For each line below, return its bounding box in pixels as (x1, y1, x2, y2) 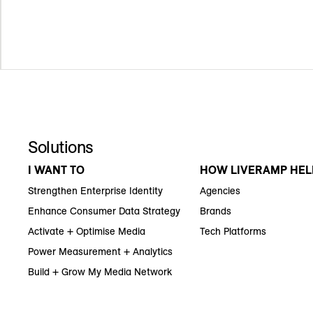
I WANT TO (28, 163, 85, 177)
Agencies (200, 184, 241, 198)
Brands (200, 205, 232, 218)
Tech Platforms (200, 225, 267, 238)
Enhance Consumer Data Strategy (28, 205, 180, 218)
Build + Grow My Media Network (28, 265, 172, 279)
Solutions (28, 136, 94, 158)
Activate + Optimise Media (28, 225, 145, 238)
